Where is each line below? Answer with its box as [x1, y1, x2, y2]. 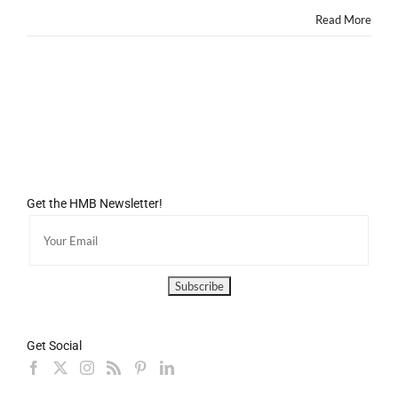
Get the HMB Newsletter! [27, 196, 163, 211]
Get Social [27, 338, 82, 354]
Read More [315, 12, 371, 27]
